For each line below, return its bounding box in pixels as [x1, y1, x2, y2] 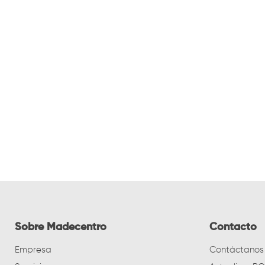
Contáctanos [209, 245, 264, 255]
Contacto [209, 222, 257, 233]
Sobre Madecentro [15, 222, 106, 233]
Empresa [15, 245, 51, 255]
